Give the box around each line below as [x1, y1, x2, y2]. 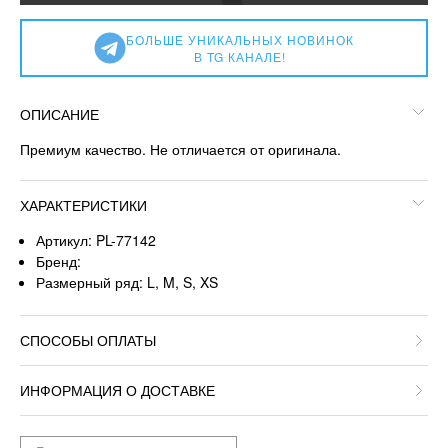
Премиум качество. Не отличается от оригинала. [20, 138, 341, 159]
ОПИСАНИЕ [20, 103, 99, 124]
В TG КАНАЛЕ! [193, 47, 286, 65]
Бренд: [36, 250, 82, 271]
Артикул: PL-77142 [36, 229, 157, 250]
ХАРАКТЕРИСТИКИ [20, 194, 147, 215]
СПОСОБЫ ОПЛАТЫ [20, 329, 156, 350]
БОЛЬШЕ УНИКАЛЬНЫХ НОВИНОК [125, 30, 354, 48]
